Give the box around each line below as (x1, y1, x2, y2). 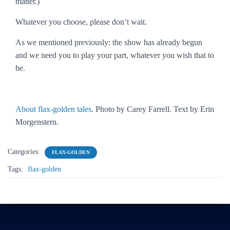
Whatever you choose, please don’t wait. (15, 17, 147, 26)
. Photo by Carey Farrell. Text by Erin (91, 105, 214, 113)
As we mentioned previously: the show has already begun (15, 38, 202, 47)
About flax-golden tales (15, 105, 91, 113)
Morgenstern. (15, 118, 59, 126)
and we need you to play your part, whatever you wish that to (15, 51, 214, 60)
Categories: (8, 148, 42, 156)
